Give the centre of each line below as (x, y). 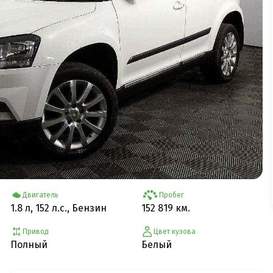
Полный (29, 244)
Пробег (171, 195)
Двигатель (40, 195)
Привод (36, 231)
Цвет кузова (174, 231)
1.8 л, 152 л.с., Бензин (59, 208)
